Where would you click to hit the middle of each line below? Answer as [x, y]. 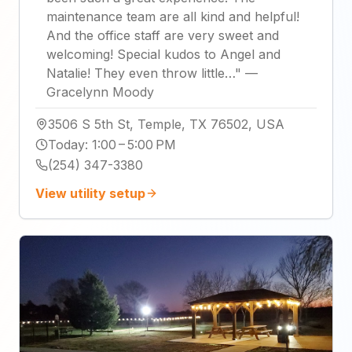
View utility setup [90, 194]
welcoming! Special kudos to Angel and [163, 55]
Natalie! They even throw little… [141, 73]
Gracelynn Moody [100, 92]
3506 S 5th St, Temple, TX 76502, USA [166, 125]
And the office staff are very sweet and [163, 36]
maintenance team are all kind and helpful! [173, 17]
